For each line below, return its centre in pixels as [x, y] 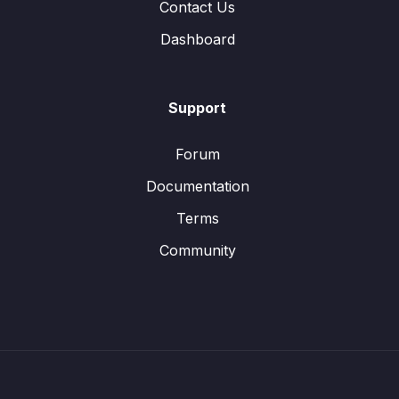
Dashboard [197, 40]
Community [197, 251]
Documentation [197, 187]
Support [197, 108]
